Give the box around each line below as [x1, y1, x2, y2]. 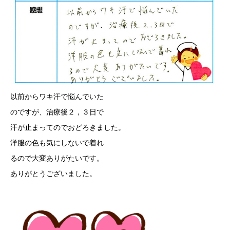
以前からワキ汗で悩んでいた [10, 92, 104, 101]
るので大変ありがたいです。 [10, 154, 104, 162]
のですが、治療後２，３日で [10, 107, 104, 116]
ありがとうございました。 [10, 169, 97, 178]
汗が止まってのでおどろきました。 [10, 123, 125, 131]
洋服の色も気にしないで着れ [10, 138, 104, 147]
